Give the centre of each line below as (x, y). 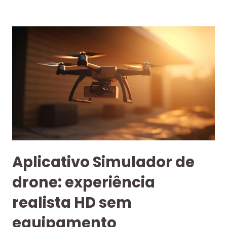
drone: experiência (84, 183)
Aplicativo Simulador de (103, 162)
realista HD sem (72, 203)
